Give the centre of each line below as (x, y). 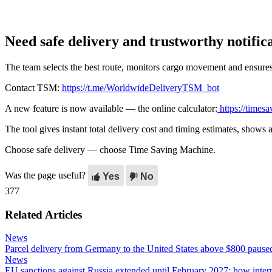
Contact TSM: (32, 87)
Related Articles (43, 214)
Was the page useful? (45, 175)
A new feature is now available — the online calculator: (111, 108)
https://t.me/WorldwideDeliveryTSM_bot (141, 87)
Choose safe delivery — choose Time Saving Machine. (110, 149)
